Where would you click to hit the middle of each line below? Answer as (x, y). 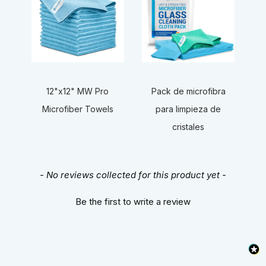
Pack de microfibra (188, 91)
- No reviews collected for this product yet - (133, 175)
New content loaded (51, 173)
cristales (189, 127)
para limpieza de (189, 109)
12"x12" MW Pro (78, 91)
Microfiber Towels (77, 109)
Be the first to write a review (133, 201)
